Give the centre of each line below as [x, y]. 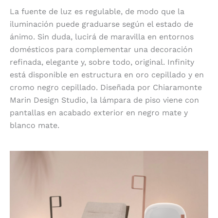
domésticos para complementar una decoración [101, 49]
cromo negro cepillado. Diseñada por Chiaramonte [106, 87]
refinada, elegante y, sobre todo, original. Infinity [102, 62]
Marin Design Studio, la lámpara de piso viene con [104, 100]
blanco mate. [35, 125]
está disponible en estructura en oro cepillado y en [107, 74]
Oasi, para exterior [109, 145]
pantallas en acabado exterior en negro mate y [99, 112]
